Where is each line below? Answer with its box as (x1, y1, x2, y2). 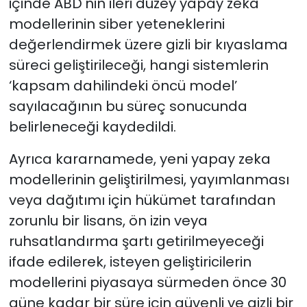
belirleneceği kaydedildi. (8, 116, 176, 136)
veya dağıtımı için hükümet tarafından (8, 190, 275, 210)
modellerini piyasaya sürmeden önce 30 (8, 272, 286, 292)
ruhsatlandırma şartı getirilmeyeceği (8, 231, 264, 251)
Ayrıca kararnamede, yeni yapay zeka (8, 149, 271, 169)
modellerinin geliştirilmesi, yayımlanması (8, 169, 289, 189)
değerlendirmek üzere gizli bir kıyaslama (8, 34, 288, 54)
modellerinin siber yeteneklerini (8, 14, 225, 34)
